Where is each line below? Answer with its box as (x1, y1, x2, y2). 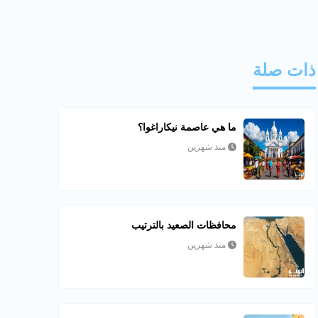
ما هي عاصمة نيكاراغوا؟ (138, 121, 237, 133)
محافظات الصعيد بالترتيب (131, 219, 237, 231)
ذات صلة (253, 60, 317, 79)
